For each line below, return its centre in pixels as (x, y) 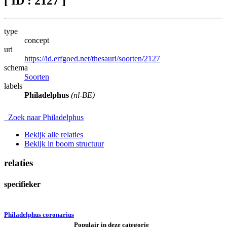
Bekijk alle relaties (54, 134)
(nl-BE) (83, 95)
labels (13, 86)
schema (16, 67)
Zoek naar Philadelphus (44, 117)
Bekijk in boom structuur (64, 143)
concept (37, 40)
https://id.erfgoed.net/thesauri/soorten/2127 (92, 58)
